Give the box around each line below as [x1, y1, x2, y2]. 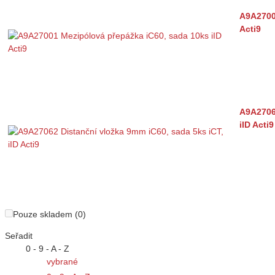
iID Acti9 [239, 119, 274, 130]
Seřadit [5, 231, 33, 241]
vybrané [47, 257, 78, 267]
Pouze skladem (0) [13, 209, 86, 220]
